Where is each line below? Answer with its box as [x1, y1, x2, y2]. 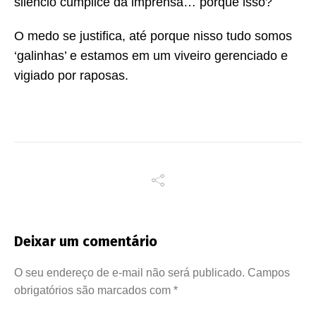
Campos [248, 267, 290, 279]
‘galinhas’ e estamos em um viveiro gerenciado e [14, 49, 288, 63]
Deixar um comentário [14, 233, 157, 250]
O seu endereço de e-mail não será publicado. [14, 267, 245, 279]
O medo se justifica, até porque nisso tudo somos [14, 29, 292, 44]
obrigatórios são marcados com [14, 284, 174, 297]
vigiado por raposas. [14, 68, 128, 83]
